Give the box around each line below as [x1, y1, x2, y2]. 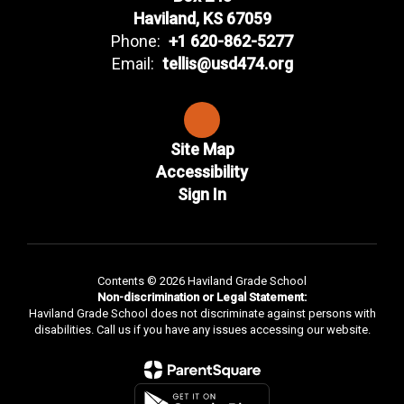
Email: [111, 54, 154, 73]
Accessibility [156, 162, 248, 181]
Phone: [111, 32, 161, 50]
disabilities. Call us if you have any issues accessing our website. [33, 323, 371, 336]
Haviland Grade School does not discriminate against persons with [28, 307, 376, 320]
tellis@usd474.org [161, 54, 293, 73]
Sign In [178, 185, 226, 204]
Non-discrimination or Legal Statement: [97, 290, 307, 304]
